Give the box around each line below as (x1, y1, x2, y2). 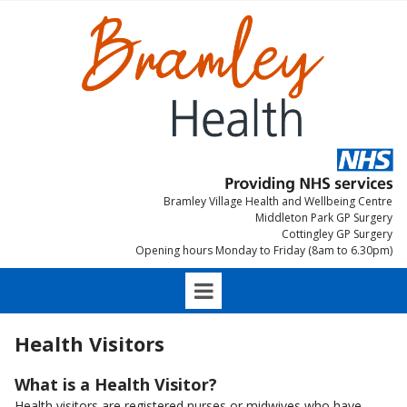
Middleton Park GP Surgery (255, 210, 392, 226)
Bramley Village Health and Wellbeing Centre (164, 194, 392, 210)
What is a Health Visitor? (15, 373, 217, 396)
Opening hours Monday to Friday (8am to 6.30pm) (135, 243, 392, 259)
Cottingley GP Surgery (282, 226, 392, 243)
